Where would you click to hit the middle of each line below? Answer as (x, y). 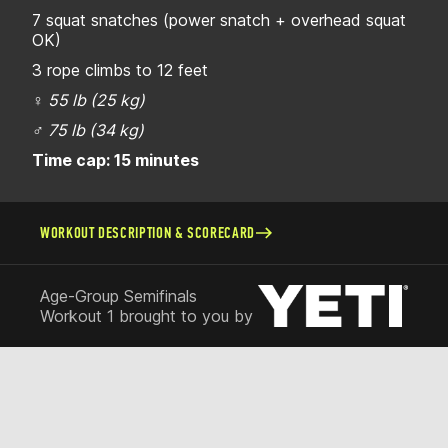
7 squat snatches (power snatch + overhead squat (219, 20)
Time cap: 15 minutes (115, 160)
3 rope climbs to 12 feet (120, 70)
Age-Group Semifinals (118, 295)
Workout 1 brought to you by (146, 315)
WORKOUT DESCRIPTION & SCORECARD (147, 232)
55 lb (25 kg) (94, 100)
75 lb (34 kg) (94, 130)
